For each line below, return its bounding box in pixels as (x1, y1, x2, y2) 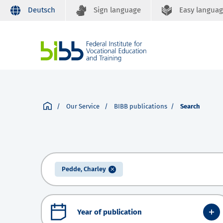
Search (180, 103, 200, 111)
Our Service (66, 103, 101, 111)
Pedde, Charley (62, 165, 106, 173)
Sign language (94, 5, 141, 14)
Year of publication (77, 207, 142, 217)
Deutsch (28, 5, 55, 14)
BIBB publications (114, 103, 167, 111)
